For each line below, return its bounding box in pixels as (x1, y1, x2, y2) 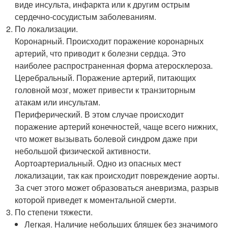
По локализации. (15, 22, 78, 35)
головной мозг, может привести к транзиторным (15, 83, 196, 96)
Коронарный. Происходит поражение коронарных (15, 35, 204, 47)
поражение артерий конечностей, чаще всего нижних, (15, 120, 218, 132)
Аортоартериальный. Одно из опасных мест (15, 157, 182, 169)
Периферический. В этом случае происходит (15, 108, 184, 120)
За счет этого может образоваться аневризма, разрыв (15, 181, 219, 193)
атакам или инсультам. (15, 96, 101, 108)
